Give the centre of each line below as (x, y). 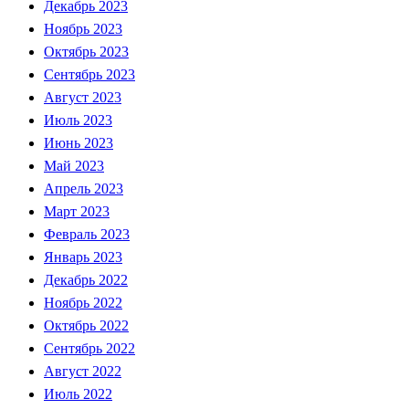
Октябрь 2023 (86, 51)
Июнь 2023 (79, 142)
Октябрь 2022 (86, 325)
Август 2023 (83, 97)
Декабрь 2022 (86, 279)
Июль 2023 (78, 120)
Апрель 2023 (84, 188)
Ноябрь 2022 (83, 302)
